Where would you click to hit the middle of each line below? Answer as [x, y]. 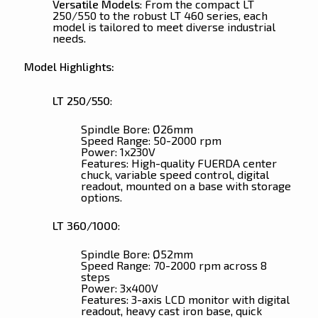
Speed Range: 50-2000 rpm [151, 140]
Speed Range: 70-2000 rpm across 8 [174, 265]
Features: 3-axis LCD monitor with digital [185, 299]
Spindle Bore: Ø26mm [137, 128]
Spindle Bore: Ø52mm [137, 253]
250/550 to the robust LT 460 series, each [160, 15]
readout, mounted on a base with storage [186, 185]
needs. [69, 38]
